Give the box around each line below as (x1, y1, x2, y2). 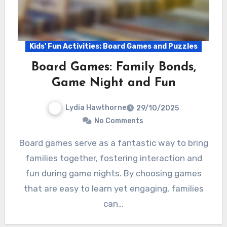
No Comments (94, 116, 143, 125)
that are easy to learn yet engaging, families (23, 183, 204, 194)
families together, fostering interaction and (25, 153, 202, 163)
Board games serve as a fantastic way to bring (19, 137, 25, 148)
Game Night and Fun (51, 77, 176, 89)
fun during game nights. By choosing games (25, 168, 202, 178)
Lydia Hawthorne (65, 103, 126, 112)
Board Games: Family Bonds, (31, 61, 196, 73)
